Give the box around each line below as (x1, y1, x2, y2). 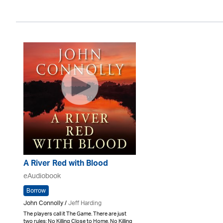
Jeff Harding (68, 197, 102, 210)
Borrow (26, 184, 46, 198)
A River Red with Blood (23, 156, 108, 172)
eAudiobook (23, 169, 61, 184)
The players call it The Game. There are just (23, 208, 126, 220)
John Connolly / (23, 197, 68, 210)
